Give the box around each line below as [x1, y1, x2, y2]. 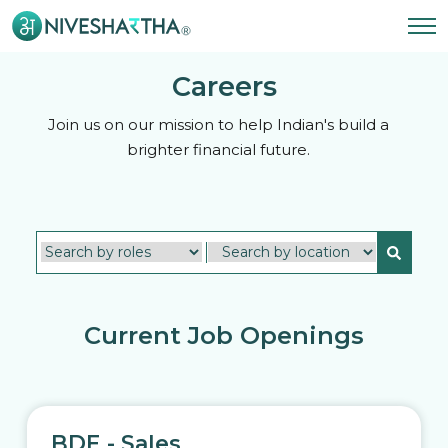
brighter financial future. [126, 140, 310, 159]
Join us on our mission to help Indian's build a [47, 115, 389, 134]
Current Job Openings [84, 321, 364, 350]
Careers [171, 70, 277, 103]
